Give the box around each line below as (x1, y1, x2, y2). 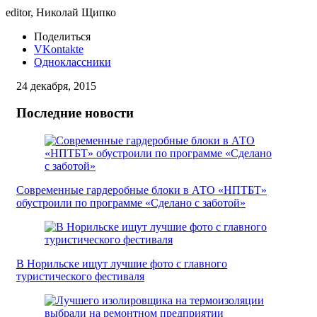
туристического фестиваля (16, 270, 144, 283)
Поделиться (34, 30, 91, 42)
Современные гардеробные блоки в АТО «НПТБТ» (16, 184, 267, 197)
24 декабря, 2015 (16, 79, 96, 92)
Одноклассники (34, 55, 111, 68)
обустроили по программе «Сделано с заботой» (16, 197, 246, 209)
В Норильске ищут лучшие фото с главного (16, 258, 227, 270)
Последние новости (16, 105, 134, 121)
